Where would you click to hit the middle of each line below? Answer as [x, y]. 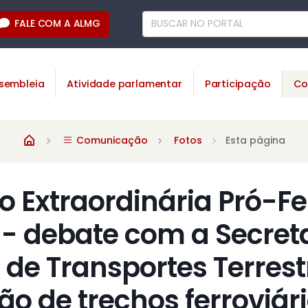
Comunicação [111, 141]
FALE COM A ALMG [57, 23]
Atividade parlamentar [124, 84]
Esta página [255, 141]
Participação [238, 84]
